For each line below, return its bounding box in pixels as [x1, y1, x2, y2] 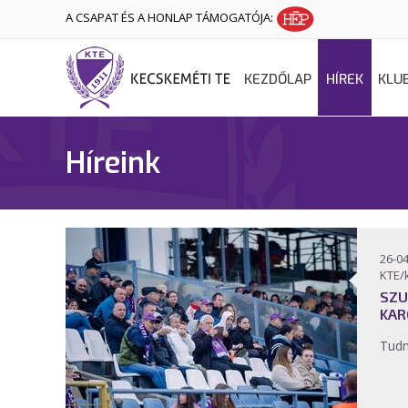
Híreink [66, 144, 160, 182]
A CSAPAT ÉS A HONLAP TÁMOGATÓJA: [66, 9, 276, 26]
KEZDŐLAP [244, 70, 311, 88]
